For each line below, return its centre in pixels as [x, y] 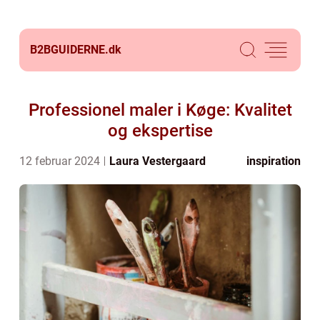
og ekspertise [160, 131]
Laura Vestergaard [157, 161]
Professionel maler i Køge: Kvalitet [160, 110]
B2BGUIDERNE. [69, 50]
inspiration [274, 161]
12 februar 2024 [61, 161]
